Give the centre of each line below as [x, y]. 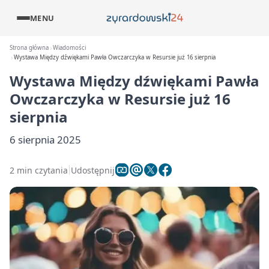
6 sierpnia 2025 [45, 140]
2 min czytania [39, 170]
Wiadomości [70, 48]
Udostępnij [93, 170]
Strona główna [29, 48]
